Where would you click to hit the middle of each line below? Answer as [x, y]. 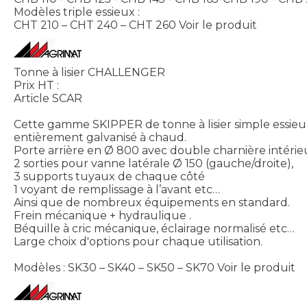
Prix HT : [36, 85]
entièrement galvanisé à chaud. [100, 137]
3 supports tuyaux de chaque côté [109, 176]
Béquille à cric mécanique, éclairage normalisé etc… [154, 228]
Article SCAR [48, 98]
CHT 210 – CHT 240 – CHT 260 [95, 25]
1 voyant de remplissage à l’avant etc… [117, 189]
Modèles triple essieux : [77, 12]
